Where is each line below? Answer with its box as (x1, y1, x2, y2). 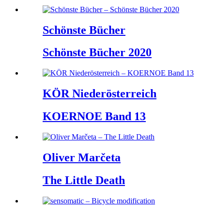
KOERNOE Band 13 (43, 110, 146, 123)
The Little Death (43, 173, 125, 186)
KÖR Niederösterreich (43, 87, 156, 100)
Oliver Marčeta (43, 151, 121, 164)
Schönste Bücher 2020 (43, 46, 152, 59)
